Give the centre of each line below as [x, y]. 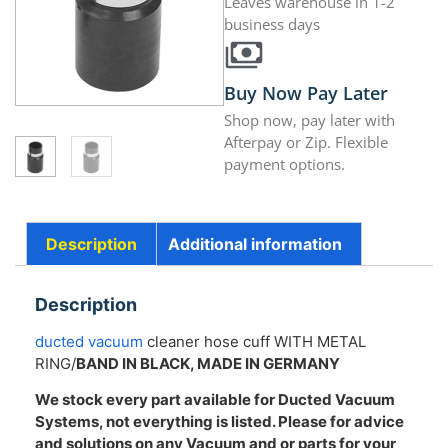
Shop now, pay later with [309, 120]
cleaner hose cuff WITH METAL [254, 341]
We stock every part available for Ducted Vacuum [215, 400]
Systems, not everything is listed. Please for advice [219, 422]
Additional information [254, 244]
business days [272, 24]
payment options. [284, 164]
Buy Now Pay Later [306, 93]
